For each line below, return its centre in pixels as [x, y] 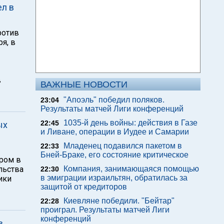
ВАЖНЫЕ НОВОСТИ [84, 84]
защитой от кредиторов [84, 187]
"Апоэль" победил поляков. [114, 100]
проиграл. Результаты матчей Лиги [105, 210]
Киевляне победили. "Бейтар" [119, 201]
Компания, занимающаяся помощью [131, 169]
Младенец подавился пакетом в [123, 146]
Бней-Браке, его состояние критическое [114, 155]
